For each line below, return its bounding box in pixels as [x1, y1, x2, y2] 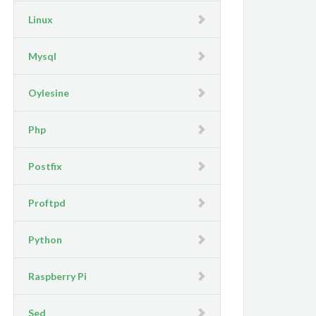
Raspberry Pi [28, 269, 87, 282]
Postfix [28, 159, 63, 172]
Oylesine [28, 86, 70, 99]
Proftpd [28, 196, 66, 209]
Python [28, 233, 63, 245]
